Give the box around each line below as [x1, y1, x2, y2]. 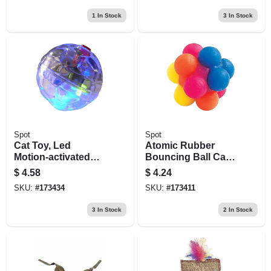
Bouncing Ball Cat [145, 151, 229, 162]
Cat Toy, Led [13, 140, 71, 151]
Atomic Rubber [145, 140, 215, 151]
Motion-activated [13, 151, 90, 162]
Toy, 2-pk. [145, 163, 189, 174]
